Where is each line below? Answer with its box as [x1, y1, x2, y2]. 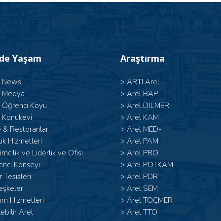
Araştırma [120, 52, 165, 65]
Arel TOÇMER [127, 195, 173, 206]
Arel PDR [127, 172, 158, 182]
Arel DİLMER [127, 101, 169, 111]
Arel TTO [127, 207, 157, 218]
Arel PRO [127, 148, 158, 158]
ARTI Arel [127, 77, 159, 87]
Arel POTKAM [127, 160, 173, 170]
